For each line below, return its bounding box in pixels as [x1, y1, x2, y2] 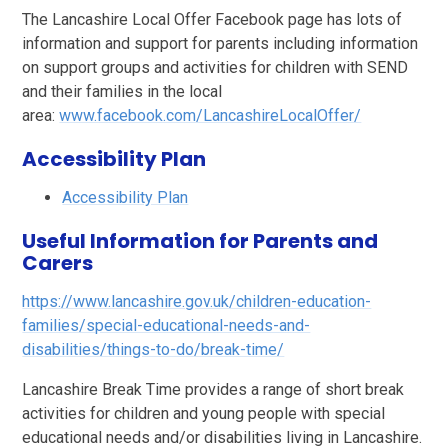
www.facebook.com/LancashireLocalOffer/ [59, 105, 362, 125]
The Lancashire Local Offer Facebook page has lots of [22, 9, 403, 29]
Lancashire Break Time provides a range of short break [22, 379, 405, 399]
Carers [22, 248, 94, 277]
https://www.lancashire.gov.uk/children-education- [22, 291, 372, 311]
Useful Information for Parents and [22, 226, 379, 255]
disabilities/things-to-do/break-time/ [22, 339, 285, 359]
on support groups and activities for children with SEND [22, 57, 409, 77]
